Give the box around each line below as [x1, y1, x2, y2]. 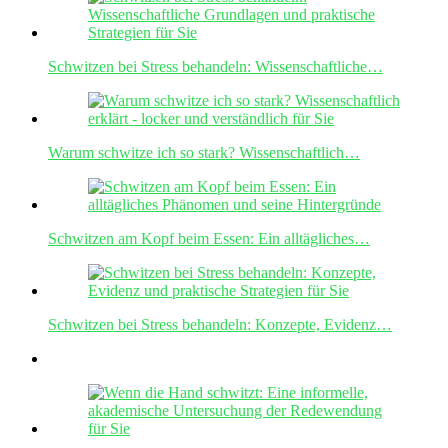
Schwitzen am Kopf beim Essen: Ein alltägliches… [48, 230, 370, 248]
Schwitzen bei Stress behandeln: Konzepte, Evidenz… [48, 316, 392, 334]
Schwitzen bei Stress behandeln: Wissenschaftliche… [48, 58, 383, 76]
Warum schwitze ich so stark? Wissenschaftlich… [48, 144, 360, 162]
